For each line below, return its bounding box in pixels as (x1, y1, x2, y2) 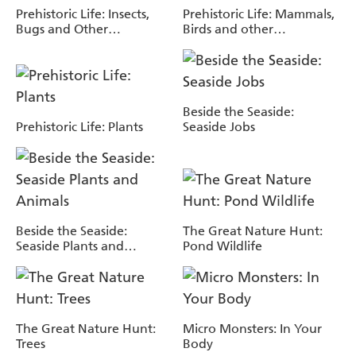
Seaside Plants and (16, 238, 124, 253)
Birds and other (183, 21, 273, 37)
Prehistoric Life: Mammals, (183, 6, 335, 21)
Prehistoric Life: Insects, (16, 6, 149, 21)
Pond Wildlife (183, 238, 262, 253)
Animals (16, 253, 63, 269)
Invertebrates (16, 36, 94, 52)
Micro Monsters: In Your (183, 320, 322, 336)
